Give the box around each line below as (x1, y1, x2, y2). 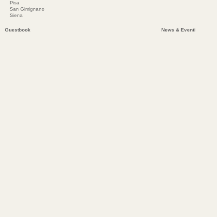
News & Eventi (161, 27, 196, 32)
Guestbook (5, 27, 31, 32)
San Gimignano (10, 6, 45, 12)
